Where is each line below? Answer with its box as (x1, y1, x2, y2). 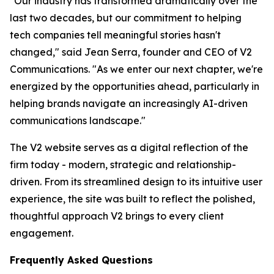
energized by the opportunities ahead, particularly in (10, 80, 259, 92)
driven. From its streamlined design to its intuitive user (10, 176, 262, 188)
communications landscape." (10, 114, 146, 127)
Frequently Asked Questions (10, 254, 153, 266)
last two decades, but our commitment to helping (10, 12, 242, 24)
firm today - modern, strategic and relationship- (10, 158, 236, 171)
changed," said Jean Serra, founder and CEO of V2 (10, 46, 252, 58)
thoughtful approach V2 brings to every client (10, 210, 224, 222)
